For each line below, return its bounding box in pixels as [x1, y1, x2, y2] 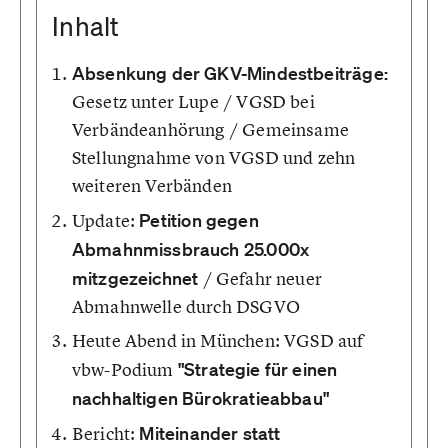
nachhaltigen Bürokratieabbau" [71, 387, 330, 409]
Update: [71, 209, 140, 232]
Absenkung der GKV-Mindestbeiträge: [71, 62, 388, 84]
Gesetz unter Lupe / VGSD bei [71, 90, 315, 113]
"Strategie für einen [177, 358, 338, 380]
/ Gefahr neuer [198, 267, 323, 290]
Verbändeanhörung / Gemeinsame [71, 118, 350, 141]
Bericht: [71, 422, 140, 445]
